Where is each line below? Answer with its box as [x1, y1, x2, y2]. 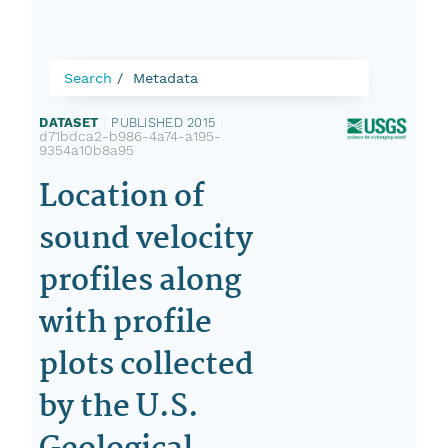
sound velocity [39, 215, 254, 264]
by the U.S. [39, 383, 200, 432]
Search [64, 70, 113, 86]
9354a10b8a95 [39, 142, 135, 158]
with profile [39, 299, 213, 348]
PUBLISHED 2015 [111, 115, 216, 130]
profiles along [39, 257, 242, 306]
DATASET [39, 115, 99, 130]
